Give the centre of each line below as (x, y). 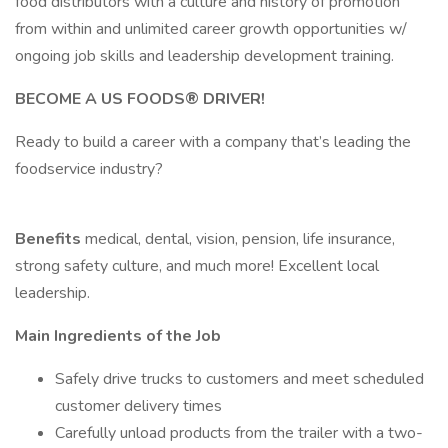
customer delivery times (138, 406)
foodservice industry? (89, 169)
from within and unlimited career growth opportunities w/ (211, 29)
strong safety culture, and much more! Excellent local (197, 266)
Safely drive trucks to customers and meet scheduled (239, 379)
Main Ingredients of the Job (118, 336)
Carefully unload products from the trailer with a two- (239, 433)
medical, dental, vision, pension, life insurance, (240, 239)
